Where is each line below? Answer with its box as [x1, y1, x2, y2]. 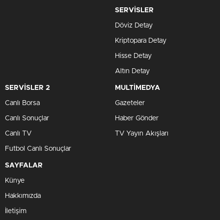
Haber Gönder [115, 115, 159, 122]
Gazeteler [115, 100, 145, 107]
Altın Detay [115, 68, 150, 75]
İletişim [5, 208, 27, 215]
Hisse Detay [115, 53, 152, 59]
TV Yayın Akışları [115, 130, 168, 137]
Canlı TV [5, 130, 31, 137]
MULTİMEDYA [115, 84, 160, 91]
